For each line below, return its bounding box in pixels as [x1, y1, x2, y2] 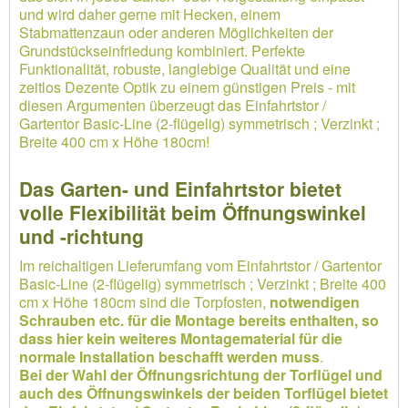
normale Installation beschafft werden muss [19, 346, 320, 367]
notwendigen [270, 291, 360, 312]
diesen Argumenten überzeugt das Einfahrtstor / [19, 95, 326, 116]
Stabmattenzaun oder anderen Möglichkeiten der [19, 22, 333, 43]
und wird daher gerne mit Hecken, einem [19, 4, 280, 25]
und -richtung [19, 222, 149, 250]
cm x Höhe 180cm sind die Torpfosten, [19, 291, 270, 312]
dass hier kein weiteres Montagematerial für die [19, 328, 342, 349]
